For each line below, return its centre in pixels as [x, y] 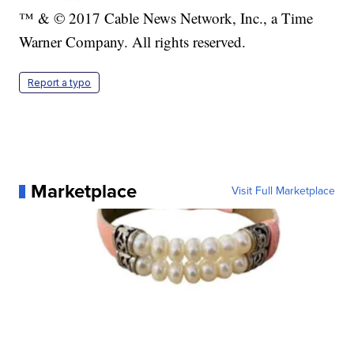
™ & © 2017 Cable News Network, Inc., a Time [166, 18]
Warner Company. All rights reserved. [133, 42]
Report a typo [60, 83]
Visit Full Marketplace [283, 191]
